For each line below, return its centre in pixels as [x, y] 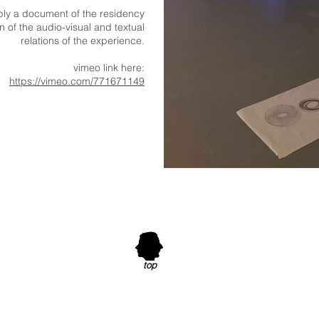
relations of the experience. [83, 41]
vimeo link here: [109, 68]
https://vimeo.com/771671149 [77, 81]
